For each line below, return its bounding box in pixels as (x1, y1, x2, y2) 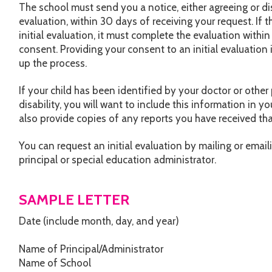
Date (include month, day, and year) (19, 215, 180, 228)
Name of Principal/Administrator (19, 242, 164, 255)
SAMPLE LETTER (19, 191, 130, 209)
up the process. (19, 57, 87, 70)
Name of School (19, 256, 92, 269)
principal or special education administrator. (19, 154, 217, 166)
